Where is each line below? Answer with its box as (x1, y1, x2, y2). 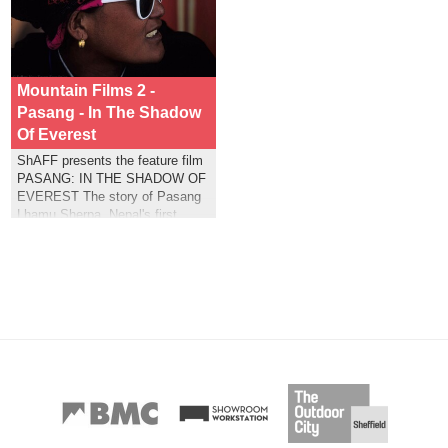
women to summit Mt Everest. (16, 224, 192, 240)
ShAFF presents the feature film (16, 152, 203, 168)
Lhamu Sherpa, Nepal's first (16, 206, 177, 222)
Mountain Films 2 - (16, 81, 155, 99)
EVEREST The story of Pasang (16, 188, 201, 204)
